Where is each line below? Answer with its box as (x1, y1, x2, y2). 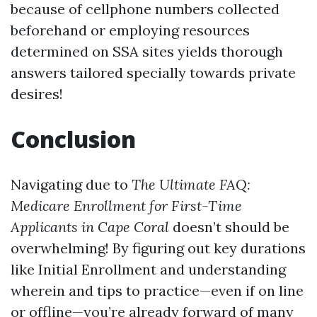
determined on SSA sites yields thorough (11, 42, 283, 60)
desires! (11, 85, 63, 103)
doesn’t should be (169, 218, 289, 236)
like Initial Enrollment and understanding (11, 260, 286, 278)
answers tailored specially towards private (11, 64, 296, 81)
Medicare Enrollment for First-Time (11, 197, 242, 214)
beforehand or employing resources (11, 21, 250, 39)
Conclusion (11, 124, 136, 154)
